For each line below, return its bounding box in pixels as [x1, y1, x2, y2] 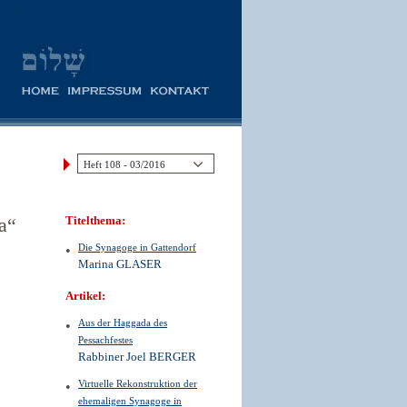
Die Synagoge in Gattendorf [78, 242, 196, 253]
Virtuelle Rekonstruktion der [78, 378, 197, 389]
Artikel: [65, 290, 105, 303]
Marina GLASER [78, 258, 162, 271]
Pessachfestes [78, 334, 133, 345]
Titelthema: [65, 214, 125, 227]
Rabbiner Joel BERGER [78, 351, 196, 363]
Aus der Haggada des [78, 317, 167, 328]
